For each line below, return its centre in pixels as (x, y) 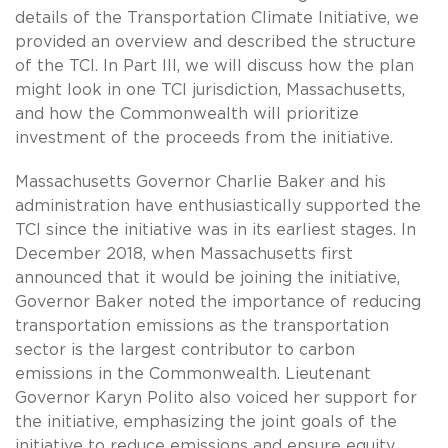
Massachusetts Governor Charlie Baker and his (200, 181)
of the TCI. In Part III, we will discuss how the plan (214, 65)
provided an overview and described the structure (215, 41)
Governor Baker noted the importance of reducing (218, 301)
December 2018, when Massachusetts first (184, 253)
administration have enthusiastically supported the (218, 205)
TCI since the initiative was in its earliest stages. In (215, 229)
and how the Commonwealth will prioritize (187, 113)
